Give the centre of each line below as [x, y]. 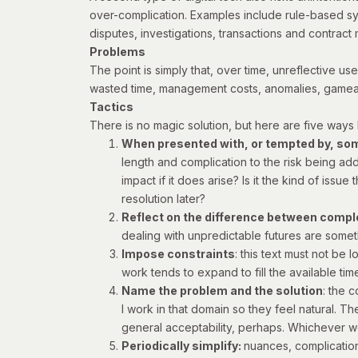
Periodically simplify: [183, 346]
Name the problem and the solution [222, 291]
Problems [117, 52]
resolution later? [163, 199]
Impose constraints [178, 254]
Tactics [111, 107]
